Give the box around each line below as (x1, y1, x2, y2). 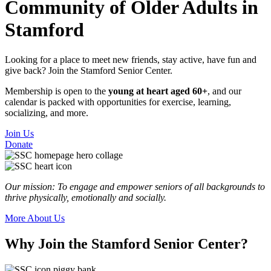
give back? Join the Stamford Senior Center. (5, 65, 172, 76)
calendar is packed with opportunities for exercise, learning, (5, 96, 231, 107)
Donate (5, 139, 33, 149)
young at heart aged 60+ (108, 85, 207, 96)
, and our (207, 85, 241, 96)
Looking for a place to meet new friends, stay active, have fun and (5, 54, 256, 65)
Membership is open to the (5, 85, 108, 96)
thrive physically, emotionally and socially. (5, 192, 166, 203)
